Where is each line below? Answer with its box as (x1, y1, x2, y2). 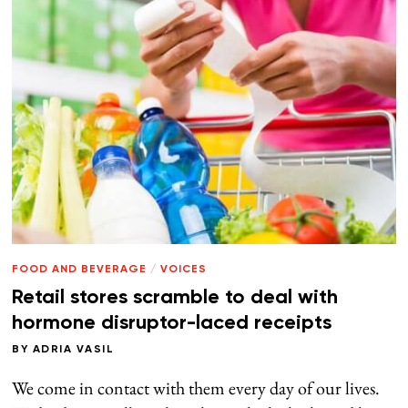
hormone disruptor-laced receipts (12, 312, 332, 333)
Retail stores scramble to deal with (12, 287, 339, 308)
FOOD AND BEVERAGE (12, 264, 148, 276)
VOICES (160, 264, 208, 276)
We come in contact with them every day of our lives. (12, 376, 381, 401)
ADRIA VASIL (32, 344, 115, 356)
